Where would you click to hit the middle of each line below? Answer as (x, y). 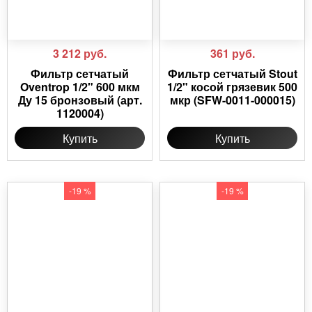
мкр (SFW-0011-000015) (232, 100)
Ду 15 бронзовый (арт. (80, 100)
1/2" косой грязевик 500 (232, 87)
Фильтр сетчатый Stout (232, 74)
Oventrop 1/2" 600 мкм (80, 87)
